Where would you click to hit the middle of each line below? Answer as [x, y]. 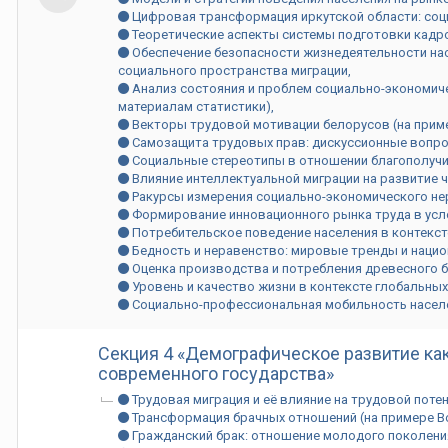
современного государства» [216, 373]
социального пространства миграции [233, 70]
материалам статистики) [194, 106]
